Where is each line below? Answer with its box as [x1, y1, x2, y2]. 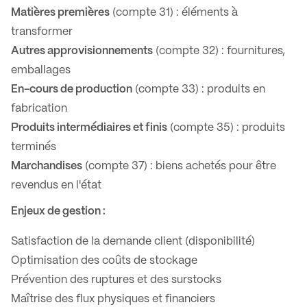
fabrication [11, 103, 67, 114]
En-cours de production [11, 84, 132, 95]
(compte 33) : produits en [132, 84, 265, 95]
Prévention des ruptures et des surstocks [11, 275, 221, 285]
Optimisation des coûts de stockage [11, 256, 197, 266]
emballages [11, 65, 71, 75]
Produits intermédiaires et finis [11, 123, 167, 133]
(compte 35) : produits [167, 123, 285, 133]
